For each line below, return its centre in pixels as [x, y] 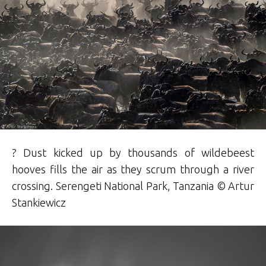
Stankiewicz [39, 203]
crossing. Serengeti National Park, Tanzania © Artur [133, 186]
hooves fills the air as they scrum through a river [133, 170]
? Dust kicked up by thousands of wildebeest [133, 153]
